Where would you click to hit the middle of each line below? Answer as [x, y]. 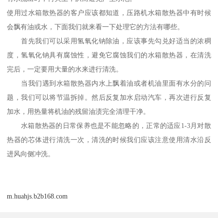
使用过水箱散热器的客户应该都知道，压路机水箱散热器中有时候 [109, 12]
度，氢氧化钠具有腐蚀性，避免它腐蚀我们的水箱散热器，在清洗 [109, 55]
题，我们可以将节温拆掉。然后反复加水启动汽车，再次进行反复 [109, 97]
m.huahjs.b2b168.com [37, 196]
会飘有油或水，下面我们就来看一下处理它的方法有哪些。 [96, 27]
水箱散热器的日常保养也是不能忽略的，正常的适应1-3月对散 [109, 125]
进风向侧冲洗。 [31, 154]
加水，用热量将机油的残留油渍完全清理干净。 [79, 111]
